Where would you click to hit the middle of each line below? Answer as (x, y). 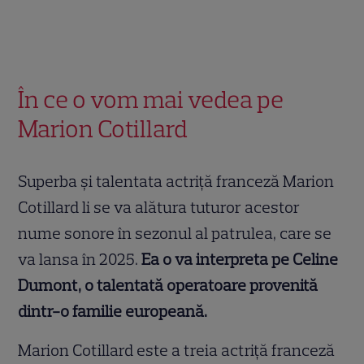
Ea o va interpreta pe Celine (240, 259)
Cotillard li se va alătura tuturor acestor (159, 207)
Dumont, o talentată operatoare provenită (168, 285)
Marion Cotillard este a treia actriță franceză (177, 350)
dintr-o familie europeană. (113, 311)
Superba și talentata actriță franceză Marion (176, 181)
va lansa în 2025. (80, 259)
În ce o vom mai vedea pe (151, 99)
